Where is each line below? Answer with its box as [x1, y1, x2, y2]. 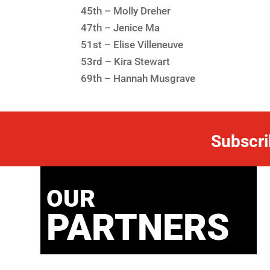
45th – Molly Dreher [81, 4, 171, 17]
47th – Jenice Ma [81, 21, 160, 34]
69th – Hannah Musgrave [81, 72, 196, 84]
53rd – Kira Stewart [81, 55, 171, 67]
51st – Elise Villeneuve [81, 38, 184, 51]
